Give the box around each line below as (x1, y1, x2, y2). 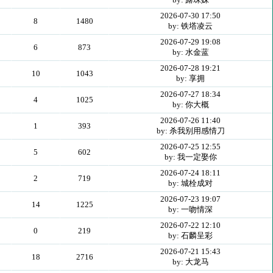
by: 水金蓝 (172, 48, 209, 57)
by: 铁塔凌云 (168, 21, 213, 30)
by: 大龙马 (172, 257, 209, 266)
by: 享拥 (176, 74, 205, 83)
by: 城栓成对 (168, 179, 213, 188)
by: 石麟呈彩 (168, 231, 213, 240)
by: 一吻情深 (168, 205, 213, 214)
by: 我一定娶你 (164, 152, 217, 161)
